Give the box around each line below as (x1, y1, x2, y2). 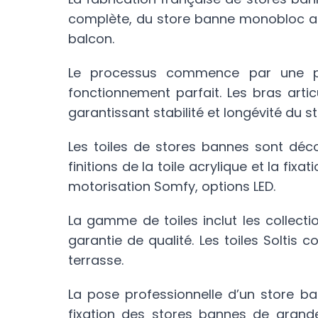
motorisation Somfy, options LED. (68, 177, 275, 195)
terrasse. (68, 251, 124, 269)
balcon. (68, 30, 114, 48)
